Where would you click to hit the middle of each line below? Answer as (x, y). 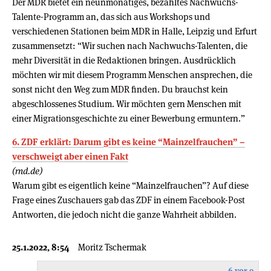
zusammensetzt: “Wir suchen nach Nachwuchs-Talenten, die (130, 45)
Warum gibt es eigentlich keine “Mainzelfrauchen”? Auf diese (130, 185)
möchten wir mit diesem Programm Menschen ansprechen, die (132, 74)
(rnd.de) (27, 171)
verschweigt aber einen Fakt (70, 156)
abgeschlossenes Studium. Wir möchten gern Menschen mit (127, 103)
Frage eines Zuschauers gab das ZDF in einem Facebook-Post (129, 200)
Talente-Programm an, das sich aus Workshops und (111, 16)
